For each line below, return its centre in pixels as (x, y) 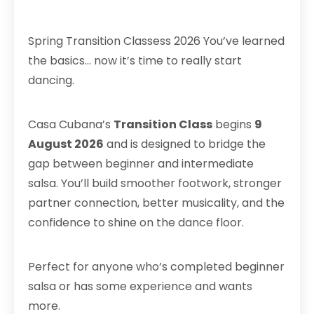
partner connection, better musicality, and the (156, 203)
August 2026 (66, 144)
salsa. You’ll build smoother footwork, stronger (155, 183)
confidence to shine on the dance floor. (136, 223)
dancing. (51, 80)
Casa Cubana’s (71, 124)
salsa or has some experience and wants (140, 286)
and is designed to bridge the (185, 144)
